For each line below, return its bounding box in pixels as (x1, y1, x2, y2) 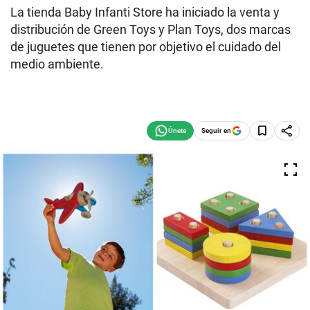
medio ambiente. (10, 57, 104, 71)
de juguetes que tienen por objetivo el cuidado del (10, 39, 281, 54)
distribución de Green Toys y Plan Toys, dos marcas (10, 22, 291, 37)
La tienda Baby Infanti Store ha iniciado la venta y (10, 5, 280, 19)
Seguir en (201, 126, 231, 134)
